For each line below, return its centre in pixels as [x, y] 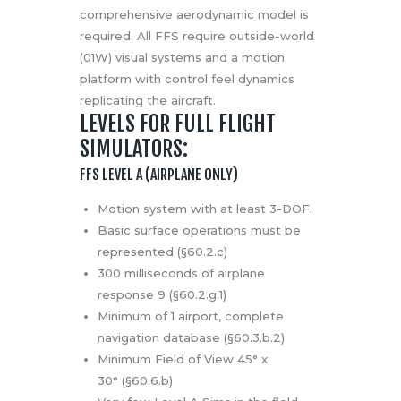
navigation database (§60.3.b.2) [191, 338]
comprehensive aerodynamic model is [194, 15]
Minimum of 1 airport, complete [190, 316]
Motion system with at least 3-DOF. [205, 209]
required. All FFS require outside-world [197, 36]
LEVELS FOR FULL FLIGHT [178, 124]
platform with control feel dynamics [187, 79]
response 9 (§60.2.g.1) [162, 295]
